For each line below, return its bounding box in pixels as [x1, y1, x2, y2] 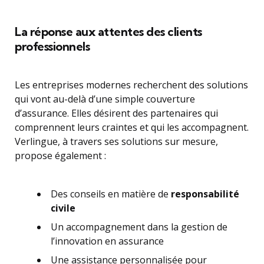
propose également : [15, 149, 106, 162]
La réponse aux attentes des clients [15, 24, 202, 39]
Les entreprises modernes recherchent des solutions [15, 78, 248, 91]
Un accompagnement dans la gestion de [51, 220, 227, 233]
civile [51, 202, 75, 214]
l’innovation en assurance [51, 235, 164, 247]
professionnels [15, 39, 90, 54]
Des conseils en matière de [51, 187, 171, 200]
